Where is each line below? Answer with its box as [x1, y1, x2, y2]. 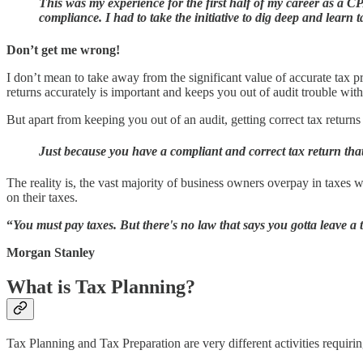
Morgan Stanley [6, 246, 95, 260]
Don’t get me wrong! [6, 42, 120, 57]
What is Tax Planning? [6, 276, 195, 298]
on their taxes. [6, 190, 78, 205]
